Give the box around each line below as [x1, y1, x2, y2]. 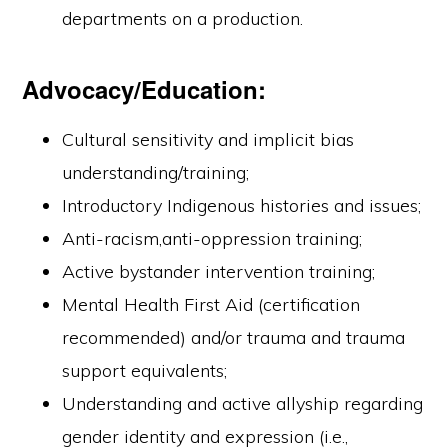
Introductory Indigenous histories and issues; [62, 194, 422, 217]
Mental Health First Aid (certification [62, 293, 361, 316]
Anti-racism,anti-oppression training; [62, 227, 363, 250]
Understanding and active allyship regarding [62, 392, 424, 415]
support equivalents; [62, 359, 228, 382]
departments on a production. [62, 7, 304, 30]
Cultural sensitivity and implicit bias [62, 128, 355, 151]
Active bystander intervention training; [62, 260, 376, 283]
